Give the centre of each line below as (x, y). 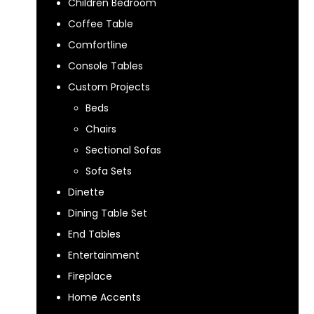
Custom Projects (109, 87)
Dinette (86, 192)
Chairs (101, 129)
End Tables (94, 234)
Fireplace (90, 276)
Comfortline (98, 45)
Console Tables (105, 66)
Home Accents (104, 297)
